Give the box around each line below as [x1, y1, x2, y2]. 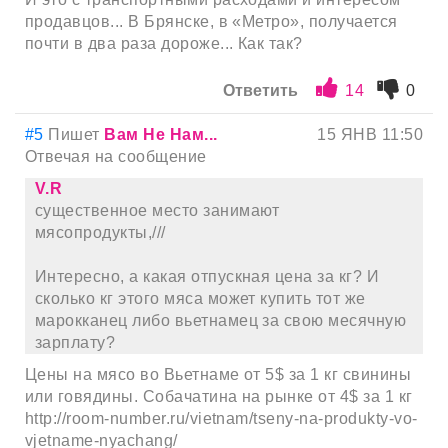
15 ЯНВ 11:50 [317, 125, 423, 143]
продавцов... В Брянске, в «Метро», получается [25, 12, 398, 30]
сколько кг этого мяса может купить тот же [35, 289, 366, 307]
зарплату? [35, 333, 116, 351]
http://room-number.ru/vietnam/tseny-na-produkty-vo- [25, 409, 418, 427]
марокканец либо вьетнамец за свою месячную [35, 311, 407, 329]
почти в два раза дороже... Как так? [25, 34, 303, 52]
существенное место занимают [35, 201, 280, 219]
